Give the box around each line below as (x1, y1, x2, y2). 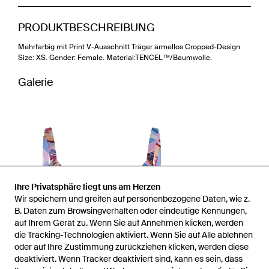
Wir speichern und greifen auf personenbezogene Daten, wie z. (14, 193, 250, 204)
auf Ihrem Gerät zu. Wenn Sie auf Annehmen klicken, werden (14, 217, 243, 228)
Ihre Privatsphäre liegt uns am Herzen (14, 181, 160, 192)
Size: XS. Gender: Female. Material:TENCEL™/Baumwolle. (18, 52, 212, 62)
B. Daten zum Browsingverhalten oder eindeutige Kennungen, (14, 205, 247, 216)
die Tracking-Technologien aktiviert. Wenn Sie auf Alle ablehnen (14, 229, 253, 240)
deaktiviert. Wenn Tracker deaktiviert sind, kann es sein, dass (14, 253, 243, 264)
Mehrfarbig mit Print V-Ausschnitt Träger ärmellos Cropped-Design (18, 41, 240, 52)
